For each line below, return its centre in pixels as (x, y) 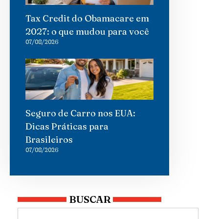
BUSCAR (89, 199)
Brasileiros (49, 139)
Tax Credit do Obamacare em (87, 19)
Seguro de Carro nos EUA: (80, 113)
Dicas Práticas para (67, 126)
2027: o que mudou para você (87, 32)
